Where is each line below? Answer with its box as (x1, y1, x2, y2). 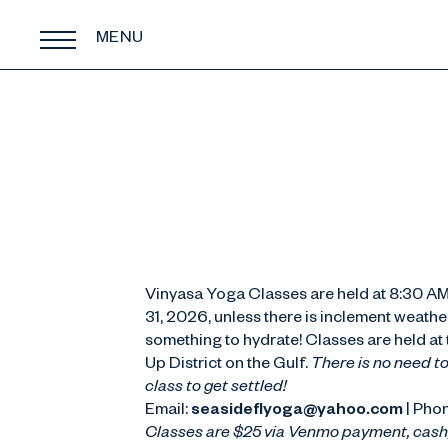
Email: (144, 403, 191, 421)
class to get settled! (144, 380, 286, 398)
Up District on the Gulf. (144, 357, 311, 375)
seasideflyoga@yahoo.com (190, 403, 403, 421)
